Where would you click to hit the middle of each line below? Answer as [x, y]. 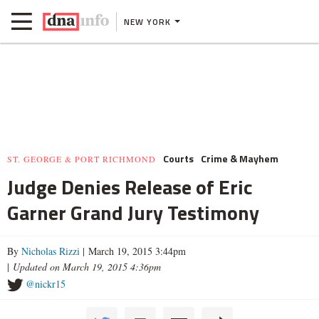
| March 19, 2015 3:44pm [133, 251]
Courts [178, 158]
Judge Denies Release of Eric [130, 187]
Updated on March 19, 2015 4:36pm [87, 267]
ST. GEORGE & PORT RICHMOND [82, 159]
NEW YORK [147, 21]
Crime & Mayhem [240, 158]
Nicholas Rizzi [51, 251]
